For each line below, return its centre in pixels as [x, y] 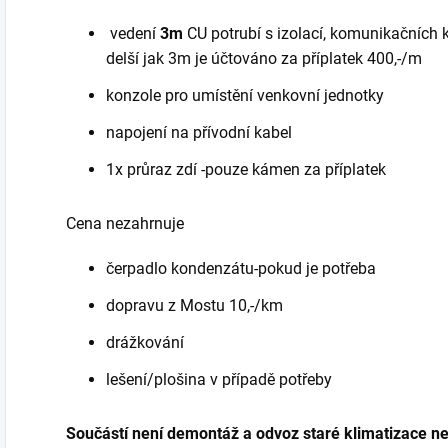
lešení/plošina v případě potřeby [219, 380]
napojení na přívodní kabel [199, 133]
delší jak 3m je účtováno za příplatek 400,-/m [264, 59]
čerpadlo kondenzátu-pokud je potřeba [241, 269]
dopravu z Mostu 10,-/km [194, 306]
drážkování [145, 343]
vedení [133, 34]
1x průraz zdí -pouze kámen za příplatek [246, 170]
